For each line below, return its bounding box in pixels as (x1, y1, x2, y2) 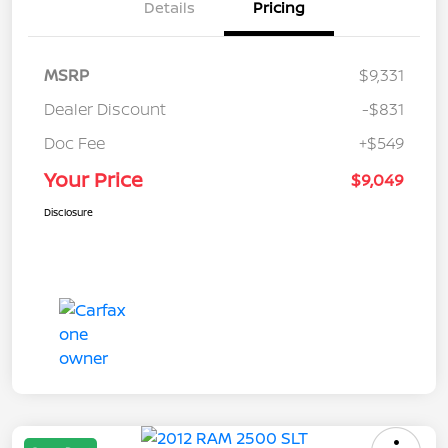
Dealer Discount (44, 97, 166, 120)
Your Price (44, 165, 143, 193)
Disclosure (44, 204, 93, 219)
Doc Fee (44, 131, 105, 154)
